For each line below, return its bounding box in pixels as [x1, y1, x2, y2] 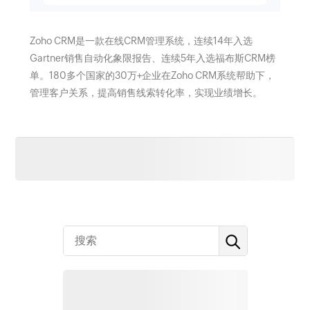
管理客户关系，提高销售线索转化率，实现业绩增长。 [29, 87, 262, 98]
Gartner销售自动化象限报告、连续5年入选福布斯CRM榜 [29, 53, 275, 64]
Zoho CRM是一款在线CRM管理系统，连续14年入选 [29, 35, 253, 46]
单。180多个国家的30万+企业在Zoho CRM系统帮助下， [29, 70, 275, 81]
